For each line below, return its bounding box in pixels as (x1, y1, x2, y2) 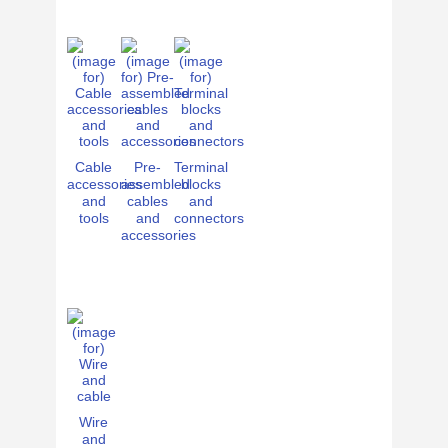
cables (127, 193, 168, 210)
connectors (174, 210, 245, 227)
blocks (181, 176, 222, 193)
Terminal (174, 159, 229, 176)
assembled (120, 176, 190, 193)
